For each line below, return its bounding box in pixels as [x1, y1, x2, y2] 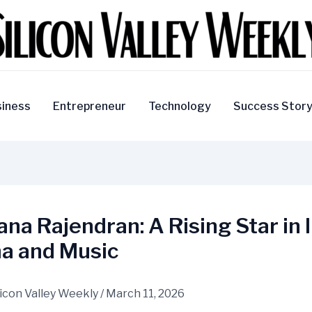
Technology [148, 99, 211, 113]
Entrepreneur [52, 99, 126, 113]
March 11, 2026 [106, 287, 185, 301]
